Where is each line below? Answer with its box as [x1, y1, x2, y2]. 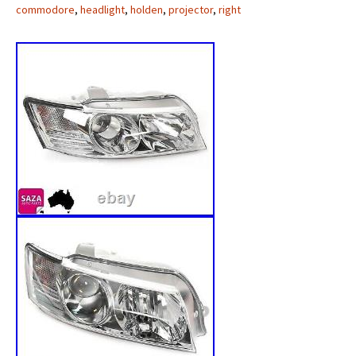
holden [130, 2, 163, 17]
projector [168, 2, 213, 17]
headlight [80, 2, 125, 17]
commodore [16, 2, 75, 17]
